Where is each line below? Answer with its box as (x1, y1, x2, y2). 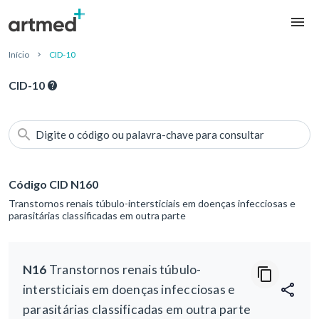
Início (9, 49, 29, 61)
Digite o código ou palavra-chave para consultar (36, 128, 264, 142)
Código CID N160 (9, 177, 98, 192)
